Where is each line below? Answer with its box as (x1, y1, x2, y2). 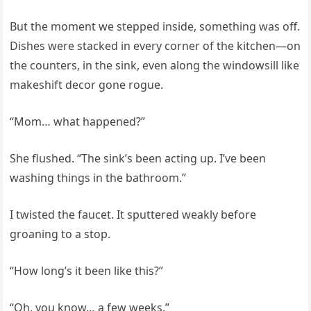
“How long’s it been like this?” (10, 263, 164, 278)
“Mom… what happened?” (10, 114, 146, 129)
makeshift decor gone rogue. (10, 77, 164, 92)
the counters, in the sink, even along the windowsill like (10, 58, 300, 73)
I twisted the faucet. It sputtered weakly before (10, 207, 257, 222)
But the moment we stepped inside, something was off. (10, 19, 301, 34)
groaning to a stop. (10, 226, 111, 242)
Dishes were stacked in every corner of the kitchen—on (10, 38, 301, 53)
